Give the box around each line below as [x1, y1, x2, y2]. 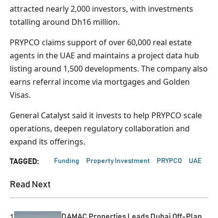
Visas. [10, 89, 31, 100]
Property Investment [86, 157, 150, 164]
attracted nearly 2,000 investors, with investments [10, 3, 193, 14]
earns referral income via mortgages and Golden [10, 76, 190, 87]
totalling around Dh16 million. [10, 16, 120, 27]
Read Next [10, 180, 51, 189]
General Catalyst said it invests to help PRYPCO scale [10, 109, 202, 121]
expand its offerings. [10, 136, 85, 147]
